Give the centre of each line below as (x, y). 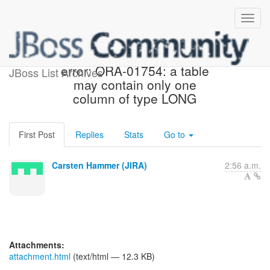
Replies (89, 134)
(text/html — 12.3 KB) (113, 256)
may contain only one (135, 84)
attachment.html (40, 256)
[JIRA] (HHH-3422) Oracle (135, 57)
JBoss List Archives (56, 72)
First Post (37, 134)
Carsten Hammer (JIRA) (99, 165)
